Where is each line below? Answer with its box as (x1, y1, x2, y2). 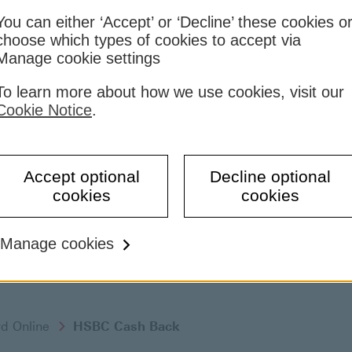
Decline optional (210, 167, 331, 185)
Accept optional (24, 167, 140, 185)
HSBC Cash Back (73, 319, 180, 335)
